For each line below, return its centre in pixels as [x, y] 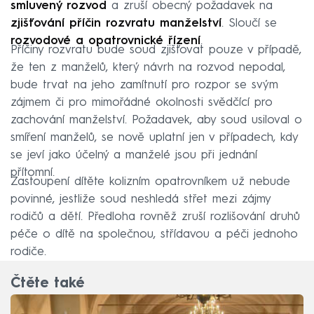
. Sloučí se [249, 24]
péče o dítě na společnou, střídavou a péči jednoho [154, 235]
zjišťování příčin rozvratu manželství [116, 24]
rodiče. [28, 252]
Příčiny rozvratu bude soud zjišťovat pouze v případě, [156, 50]
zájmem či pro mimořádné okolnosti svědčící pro [142, 103]
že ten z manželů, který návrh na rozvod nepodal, [148, 68]
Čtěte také [47, 284]
